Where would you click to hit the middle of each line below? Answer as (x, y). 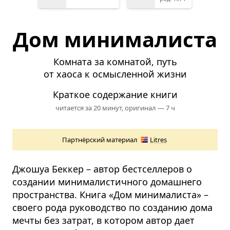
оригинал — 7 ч (150, 108)
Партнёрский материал (100, 140)
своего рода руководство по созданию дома (112, 208)
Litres (158, 140)
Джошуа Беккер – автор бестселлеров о (102, 169)
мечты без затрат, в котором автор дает (103, 221)
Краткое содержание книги (115, 95)
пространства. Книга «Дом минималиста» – (110, 195)
